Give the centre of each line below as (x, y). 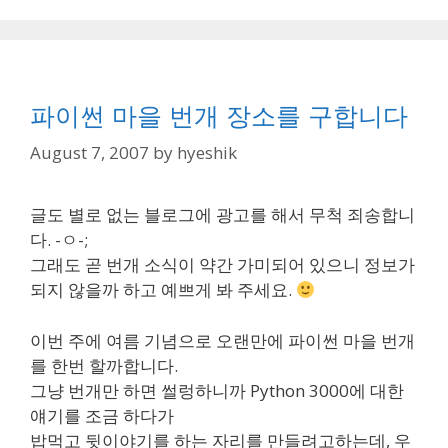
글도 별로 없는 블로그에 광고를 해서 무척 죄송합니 (222, 214)
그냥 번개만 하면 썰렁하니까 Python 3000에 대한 (217, 390)
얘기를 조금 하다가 (102, 415)
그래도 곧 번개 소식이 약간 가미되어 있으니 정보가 (222, 264)
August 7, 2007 (89, 152)
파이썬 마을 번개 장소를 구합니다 (219, 114)
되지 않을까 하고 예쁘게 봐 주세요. (163, 289)
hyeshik (207, 152)
